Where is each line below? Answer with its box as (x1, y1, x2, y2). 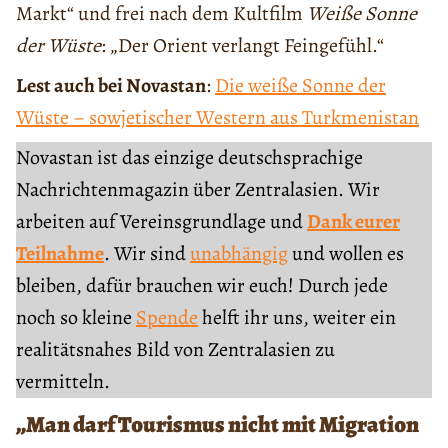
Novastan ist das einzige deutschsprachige (16, 144, 363, 172)
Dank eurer (307, 208, 400, 236)
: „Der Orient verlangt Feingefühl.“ (101, 32, 384, 60)
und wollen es (288, 240, 404, 268)
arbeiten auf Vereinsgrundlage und (16, 208, 307, 236)
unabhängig (190, 240, 288, 268)
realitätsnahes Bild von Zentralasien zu (16, 336, 335, 364)
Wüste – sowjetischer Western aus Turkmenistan (16, 104, 419, 132)
